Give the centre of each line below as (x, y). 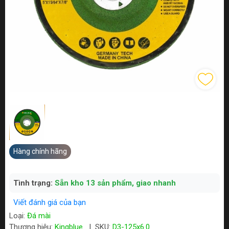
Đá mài (39, 216)
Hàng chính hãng (40, 152)
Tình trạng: (34, 183)
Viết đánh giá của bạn (50, 203)
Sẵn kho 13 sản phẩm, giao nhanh (115, 183)
